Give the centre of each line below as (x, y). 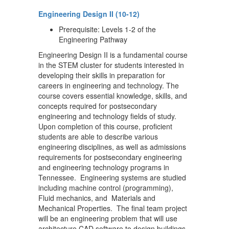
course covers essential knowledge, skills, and (113, 96)
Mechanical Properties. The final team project (113, 208)
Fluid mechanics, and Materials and (97, 198)
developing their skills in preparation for (102, 75)
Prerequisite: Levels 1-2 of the (107, 29)
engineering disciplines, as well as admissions (112, 147)
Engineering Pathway (93, 39)
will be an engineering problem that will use (108, 218)
